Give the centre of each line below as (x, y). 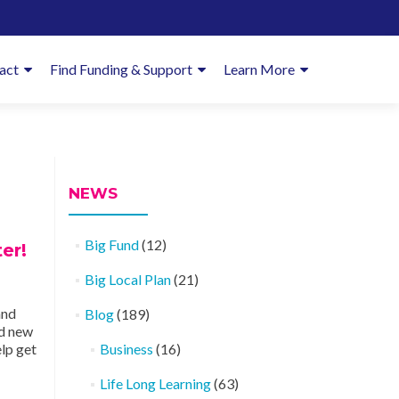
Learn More (259, 69)
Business (126, 349)
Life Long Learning (155, 383)
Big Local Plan (127, 279)
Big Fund (111, 244)
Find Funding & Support (121, 69)
